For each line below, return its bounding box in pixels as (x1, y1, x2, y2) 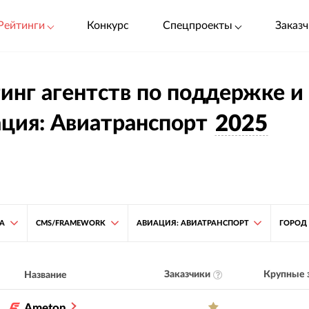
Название (24, 270, 68, 280)
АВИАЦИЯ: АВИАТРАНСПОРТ (136, 219, 249, 227)
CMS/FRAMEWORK (35, 219, 106, 227)
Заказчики (163, 270, 210, 280)
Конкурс (86, 19, 129, 31)
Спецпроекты (163, 19, 233, 31)
